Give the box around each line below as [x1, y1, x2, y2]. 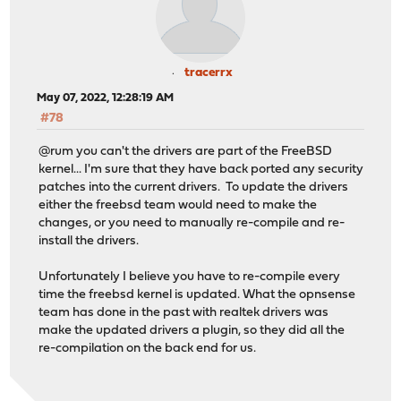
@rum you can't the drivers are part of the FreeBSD [38, 144, 333, 158]
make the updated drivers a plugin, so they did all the [38, 323, 346, 337]
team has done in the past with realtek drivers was [38, 305, 329, 320]
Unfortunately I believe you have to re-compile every [38, 269, 341, 284]
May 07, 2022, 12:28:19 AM [37, 92, 175, 105]
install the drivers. [38, 234, 140, 248]
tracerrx [184, 66, 233, 81]
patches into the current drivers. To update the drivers [38, 180, 349, 194]
